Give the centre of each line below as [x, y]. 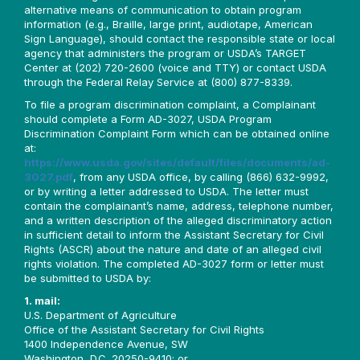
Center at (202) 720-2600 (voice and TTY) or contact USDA [175, 67]
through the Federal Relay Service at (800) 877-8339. [158, 82]
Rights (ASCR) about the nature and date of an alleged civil [173, 249]
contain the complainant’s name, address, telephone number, [179, 206]
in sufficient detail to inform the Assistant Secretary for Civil [174, 235]
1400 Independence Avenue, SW [106, 344]
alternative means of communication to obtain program [163, 10]
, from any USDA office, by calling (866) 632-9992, [201, 177]
